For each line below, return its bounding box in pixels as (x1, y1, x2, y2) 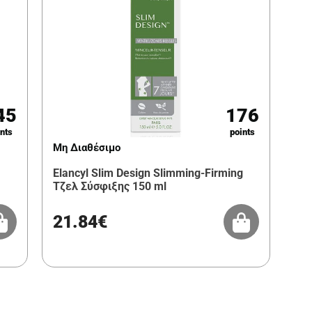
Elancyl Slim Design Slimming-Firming (52, 166, 243, 180)
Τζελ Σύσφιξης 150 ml (52, 180, 166, 194)
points (229, 127, 255, 138)
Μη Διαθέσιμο (52, 141, 120, 155)
